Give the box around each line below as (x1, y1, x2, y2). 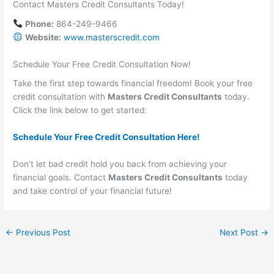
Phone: (24, 18, 54, 29)
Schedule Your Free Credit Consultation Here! (13, 132, 200, 143)
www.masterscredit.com (63, 32, 160, 42)
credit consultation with (13, 92, 108, 102)
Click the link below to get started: (13, 105, 147, 116)
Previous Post (13, 227, 71, 237)
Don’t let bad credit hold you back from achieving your (13, 158, 228, 169)
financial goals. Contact (13, 172, 109, 182)
